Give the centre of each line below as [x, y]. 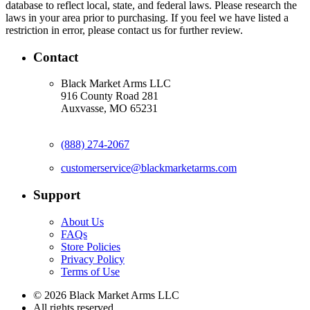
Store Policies [91, 246]
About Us [82, 221]
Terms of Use [90, 271]
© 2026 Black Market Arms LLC [106, 295]
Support [57, 195]
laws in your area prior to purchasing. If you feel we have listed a [147, 17]
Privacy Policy [93, 259]
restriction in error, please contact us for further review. [124, 30]
